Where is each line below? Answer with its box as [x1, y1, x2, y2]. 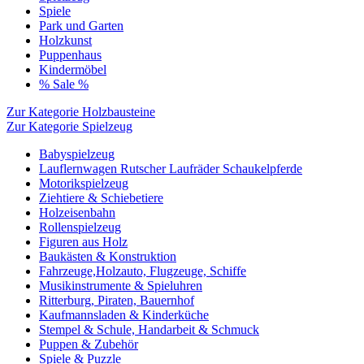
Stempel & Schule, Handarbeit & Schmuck [39, 323, 259, 336]
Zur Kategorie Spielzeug [6, 119, 132, 133]
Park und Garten [39, 19, 123, 32]
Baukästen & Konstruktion [39, 249, 176, 263]
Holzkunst [39, 33, 92, 47]
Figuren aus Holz [39, 235, 128, 249]
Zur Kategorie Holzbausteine [6, 105, 155, 119]
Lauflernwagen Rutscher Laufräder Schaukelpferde [39, 162, 302, 175]
